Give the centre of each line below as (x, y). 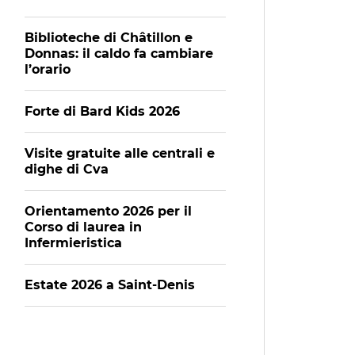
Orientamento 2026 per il (108, 211)
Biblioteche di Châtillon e (109, 38)
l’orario (48, 69)
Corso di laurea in (83, 227)
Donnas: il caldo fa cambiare (119, 53)
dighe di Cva (67, 169)
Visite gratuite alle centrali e (120, 153)
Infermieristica (73, 243)
